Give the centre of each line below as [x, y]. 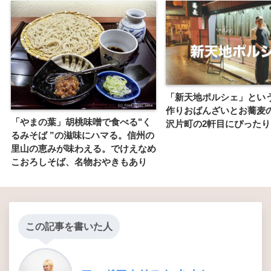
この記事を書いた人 [69, 227]
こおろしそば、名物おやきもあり [79, 162]
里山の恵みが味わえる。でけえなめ [83, 149]
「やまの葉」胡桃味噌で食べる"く [81, 122]
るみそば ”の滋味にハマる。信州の [83, 135]
